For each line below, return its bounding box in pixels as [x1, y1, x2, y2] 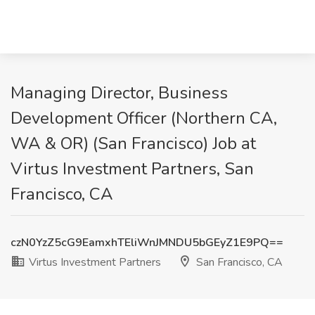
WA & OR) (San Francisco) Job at [11, 132, 256, 155]
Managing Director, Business [11, 82, 228, 104]
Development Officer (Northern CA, [11, 107, 277, 129]
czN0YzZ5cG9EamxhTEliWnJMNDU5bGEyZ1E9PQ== [11, 235, 283, 250]
